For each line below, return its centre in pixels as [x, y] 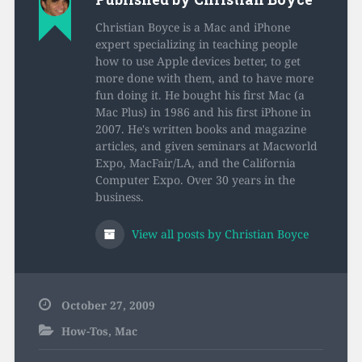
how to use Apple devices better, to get [198, 61]
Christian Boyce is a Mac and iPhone [192, 27]
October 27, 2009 [108, 305]
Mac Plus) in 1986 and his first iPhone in [203, 112]
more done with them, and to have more [204, 78]
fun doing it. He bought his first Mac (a [200, 95]
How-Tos [84, 331]
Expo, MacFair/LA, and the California [195, 163]
